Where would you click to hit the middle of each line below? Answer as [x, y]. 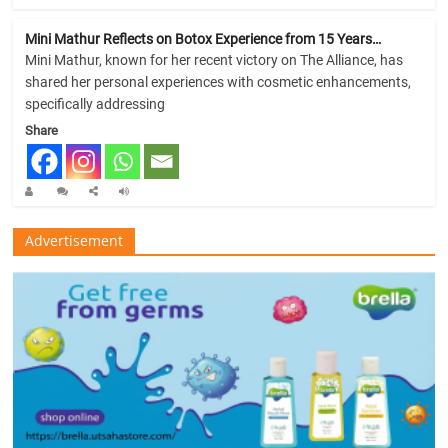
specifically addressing [95, 104]
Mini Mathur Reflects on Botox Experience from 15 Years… [203, 39]
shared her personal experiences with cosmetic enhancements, [218, 82]
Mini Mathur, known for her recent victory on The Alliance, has [214, 60]
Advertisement [74, 241]
